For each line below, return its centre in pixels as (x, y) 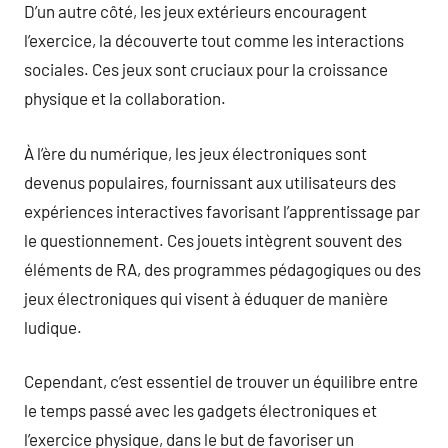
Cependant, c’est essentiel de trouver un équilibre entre (221, 381)
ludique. (53, 326)
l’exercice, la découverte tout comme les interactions (214, 40)
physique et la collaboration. (125, 98)
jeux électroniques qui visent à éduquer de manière (206, 297)
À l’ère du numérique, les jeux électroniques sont (195, 152)
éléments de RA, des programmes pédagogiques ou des (222, 268)
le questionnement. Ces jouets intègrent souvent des (213, 239)
